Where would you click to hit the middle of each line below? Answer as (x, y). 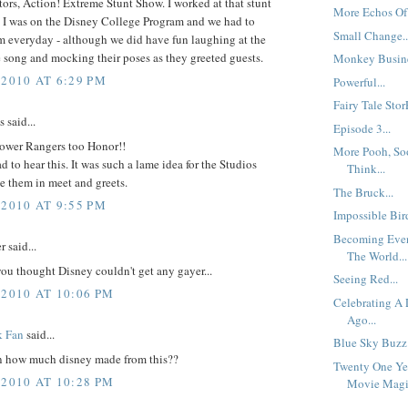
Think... (367, 169)
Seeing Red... (366, 279)
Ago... (362, 319)
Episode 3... (362, 128)
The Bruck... (364, 192)
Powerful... (360, 82)
